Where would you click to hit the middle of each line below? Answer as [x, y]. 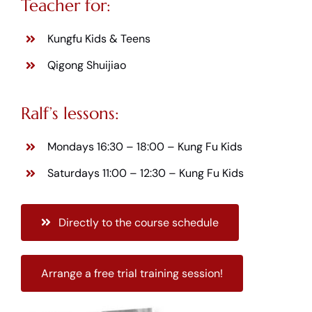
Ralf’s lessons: [70, 114]
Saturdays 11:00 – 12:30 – [114, 173]
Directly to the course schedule [139, 222]
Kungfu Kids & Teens [99, 39]
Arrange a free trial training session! [132, 273]
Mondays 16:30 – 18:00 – [113, 147]
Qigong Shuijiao [87, 65]
